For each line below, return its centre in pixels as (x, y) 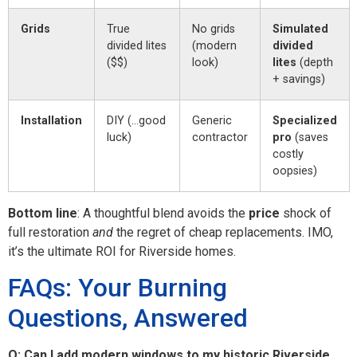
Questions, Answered (128, 318)
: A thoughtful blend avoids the (163, 213)
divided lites (137, 45)
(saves (310, 137)
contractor (220, 137)
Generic (212, 120)
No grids (214, 29)
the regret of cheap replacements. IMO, (223, 232)
